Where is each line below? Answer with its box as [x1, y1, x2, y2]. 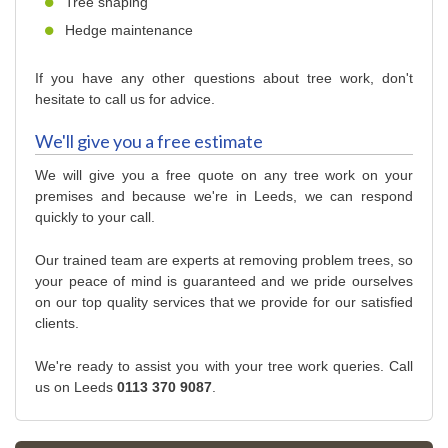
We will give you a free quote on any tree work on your [35, 167, 413, 184]
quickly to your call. [35, 209, 155, 226]
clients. [35, 315, 79, 332]
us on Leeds [35, 379, 117, 396]
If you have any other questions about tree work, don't [35, 70, 413, 87]
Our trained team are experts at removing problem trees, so [35, 252, 413, 269]
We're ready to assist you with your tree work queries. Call [35, 358, 413, 375]
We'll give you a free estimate [35, 130, 263, 153]
